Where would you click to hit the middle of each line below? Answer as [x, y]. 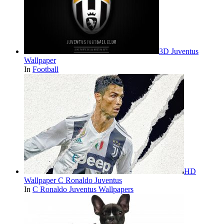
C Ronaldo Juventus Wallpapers [83, 189]
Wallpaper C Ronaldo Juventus [73, 180]
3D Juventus [179, 51]
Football [45, 69]
